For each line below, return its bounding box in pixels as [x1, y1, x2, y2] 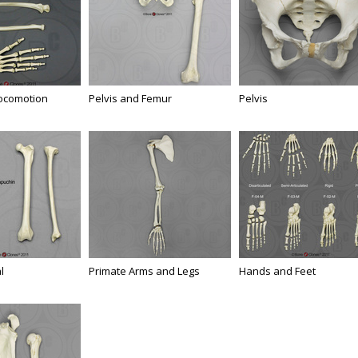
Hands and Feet [239, 264, 316, 278]
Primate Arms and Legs [89, 264, 200, 278]
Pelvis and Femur [89, 91, 172, 105]
